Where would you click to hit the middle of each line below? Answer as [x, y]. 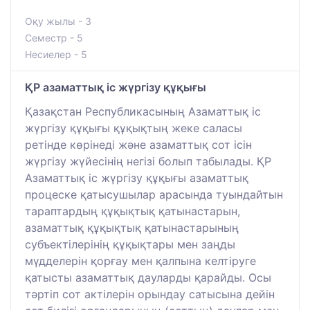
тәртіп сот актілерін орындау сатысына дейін [150, 294]
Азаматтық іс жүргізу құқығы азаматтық [137, 177]
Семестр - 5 [54, 37]
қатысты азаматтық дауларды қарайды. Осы [148, 277]
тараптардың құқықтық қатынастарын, [133, 211]
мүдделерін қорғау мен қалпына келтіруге [140, 261]
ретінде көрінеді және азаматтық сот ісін [138, 144]
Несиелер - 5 [56, 54]
